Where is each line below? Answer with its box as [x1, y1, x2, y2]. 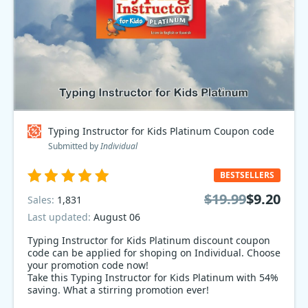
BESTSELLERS [220, 169, 274, 181]
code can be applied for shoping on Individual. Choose [27, 246, 280, 259]
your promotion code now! [27, 258, 148, 272]
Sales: [27, 192, 57, 206]
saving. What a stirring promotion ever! [27, 283, 209, 296]
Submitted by [48, 140, 100, 152]
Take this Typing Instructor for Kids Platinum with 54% [27, 271, 278, 284]
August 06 [93, 210, 140, 223]
